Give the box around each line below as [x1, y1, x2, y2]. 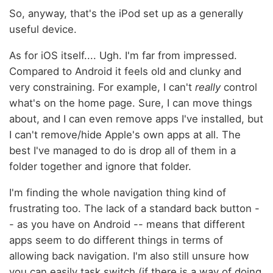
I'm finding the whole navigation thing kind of [9, 186, 226, 199]
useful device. [9, 23, 77, 36]
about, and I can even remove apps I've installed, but [9, 112, 263, 125]
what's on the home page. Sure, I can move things [9, 96, 252, 109]
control [221, 80, 257, 93]
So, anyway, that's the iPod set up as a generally [9, 7, 243, 20]
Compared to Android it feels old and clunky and [9, 65, 241, 77]
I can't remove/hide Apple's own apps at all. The [9, 128, 241, 141]
